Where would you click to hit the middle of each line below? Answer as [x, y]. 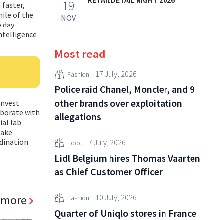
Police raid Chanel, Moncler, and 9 [124, 89]
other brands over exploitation [118, 103]
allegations [78, 116]
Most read [80, 54]
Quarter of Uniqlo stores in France [125, 213]
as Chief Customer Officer [109, 171]
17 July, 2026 [116, 74]
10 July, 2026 [116, 198]
